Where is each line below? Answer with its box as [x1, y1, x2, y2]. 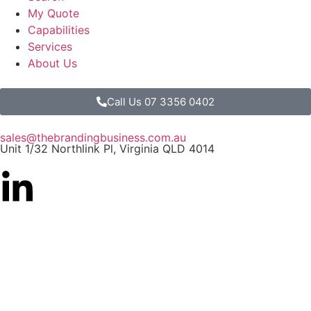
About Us [28, 56, 77, 70]
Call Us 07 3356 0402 [107, 94, 215, 108]
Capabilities [28, 22, 90, 37]
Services [28, 39, 72, 53]
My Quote [28, 6, 79, 20]
